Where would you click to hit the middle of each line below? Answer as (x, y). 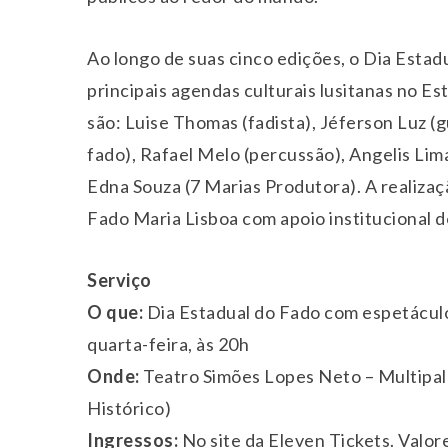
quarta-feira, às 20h (168, 344)
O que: (115, 312)
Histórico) (129, 408)
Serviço (119, 280)
